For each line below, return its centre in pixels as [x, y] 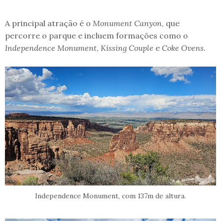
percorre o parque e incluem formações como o [96, 35]
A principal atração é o [49, 23]
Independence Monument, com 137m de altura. [110, 196]
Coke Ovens [183, 48]
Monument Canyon [127, 23]
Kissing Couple [127, 48]
